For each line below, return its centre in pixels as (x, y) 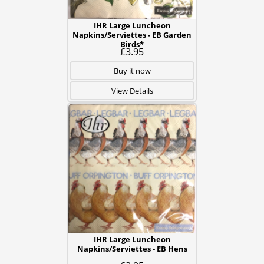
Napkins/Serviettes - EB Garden (132, 35)
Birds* (132, 44)
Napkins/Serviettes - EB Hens (132, 249)
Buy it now (132, 71)
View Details (132, 91)
